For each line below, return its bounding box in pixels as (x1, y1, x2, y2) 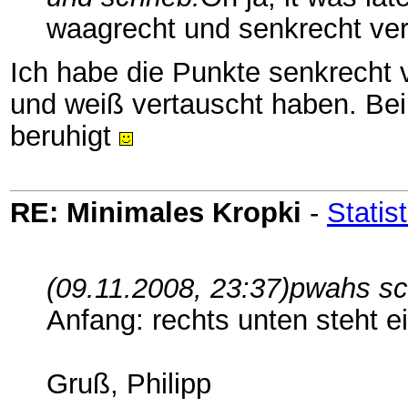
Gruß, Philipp (46, 368, 211, 399)
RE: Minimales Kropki (10, 197, 301, 228)
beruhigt (10, 120, 119, 151)
